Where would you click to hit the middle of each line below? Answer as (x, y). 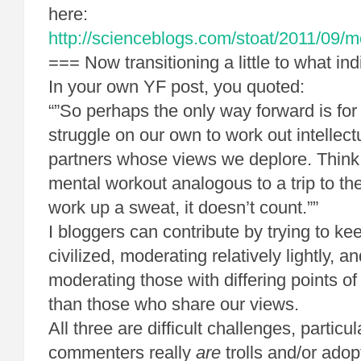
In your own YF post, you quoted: (176, 87)
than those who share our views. (176, 304)
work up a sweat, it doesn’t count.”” (183, 207)
